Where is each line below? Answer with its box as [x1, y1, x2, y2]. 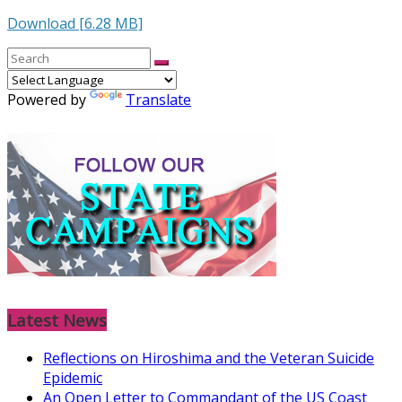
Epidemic [43, 368, 102, 389]
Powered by [7, 89, 90, 109]
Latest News [7, 309, 107, 332]
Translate [126, 89, 191, 109]
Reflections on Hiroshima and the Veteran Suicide [43, 348, 374, 369]
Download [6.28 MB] [7, 13, 143, 33]
